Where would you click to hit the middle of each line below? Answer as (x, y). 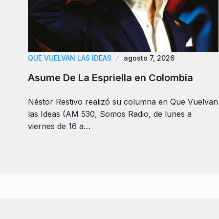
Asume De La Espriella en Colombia (110, 77)
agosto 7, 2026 (149, 58)
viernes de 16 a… (59, 126)
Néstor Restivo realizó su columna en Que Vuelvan (123, 101)
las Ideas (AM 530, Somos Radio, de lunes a (110, 114)
